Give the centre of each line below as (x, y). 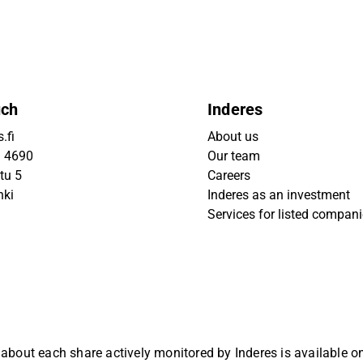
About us (233, 137)
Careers (229, 175)
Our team (234, 156)
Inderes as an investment (279, 195)
